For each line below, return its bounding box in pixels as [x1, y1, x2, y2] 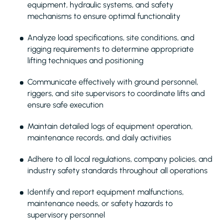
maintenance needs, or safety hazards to [27, 199, 173, 208]
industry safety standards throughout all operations [27, 166, 208, 175]
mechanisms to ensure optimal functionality [27, 11, 180, 21]
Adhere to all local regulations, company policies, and [27, 154, 213, 164]
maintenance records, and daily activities [27, 133, 171, 142]
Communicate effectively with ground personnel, [27, 77, 198, 87]
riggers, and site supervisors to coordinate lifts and [27, 89, 205, 98]
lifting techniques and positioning [27, 56, 143, 65]
